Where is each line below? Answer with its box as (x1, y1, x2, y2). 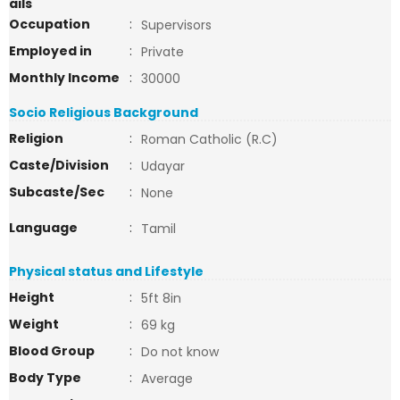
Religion (9, 129, 63, 147)
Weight (9, 315, 59, 333)
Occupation (9, 15, 90, 33)
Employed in (9, 42, 92, 60)
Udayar (141, 157, 185, 175)
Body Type (9, 369, 81, 387)
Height (9, 288, 54, 306)
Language (9, 219, 78, 237)
